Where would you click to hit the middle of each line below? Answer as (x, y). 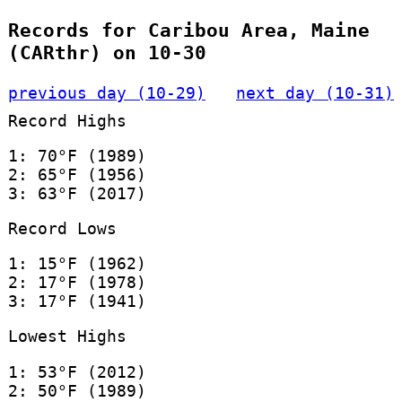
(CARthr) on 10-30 (107, 53)
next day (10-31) (315, 92)
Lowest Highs (67, 336)
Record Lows (62, 228)
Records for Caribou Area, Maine (188, 31)
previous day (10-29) (106, 92)
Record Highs (67, 120)
